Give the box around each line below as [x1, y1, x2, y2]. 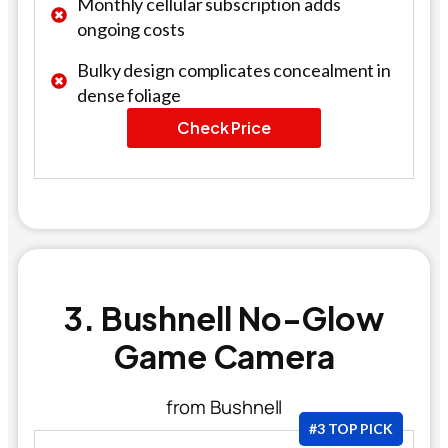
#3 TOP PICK [309, 419, 393, 437]
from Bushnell [165, 393, 283, 420]
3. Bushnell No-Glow [63, 297, 385, 338]
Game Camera [113, 335, 335, 376]
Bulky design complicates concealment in [77, 58, 392, 81]
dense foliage [77, 83, 181, 106]
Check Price [177, 116, 271, 138]
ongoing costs [77, 17, 185, 40]
